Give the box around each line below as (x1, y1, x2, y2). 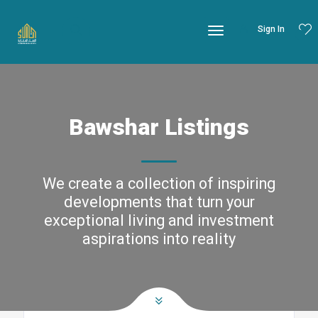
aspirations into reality (82, 230, 236, 248)
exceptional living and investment (44, 212, 274, 229)
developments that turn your (63, 193, 255, 211)
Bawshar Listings (69, 114, 249, 141)
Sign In (258, 24, 285, 34)
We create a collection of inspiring (43, 175, 275, 192)
